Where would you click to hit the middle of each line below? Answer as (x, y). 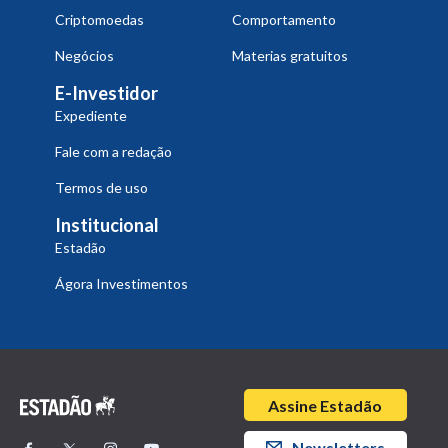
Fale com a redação (113, 151)
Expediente (91, 115)
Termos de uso (101, 187)
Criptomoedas (99, 19)
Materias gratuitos (289, 55)
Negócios (84, 55)
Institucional (107, 225)
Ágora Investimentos (121, 283)
